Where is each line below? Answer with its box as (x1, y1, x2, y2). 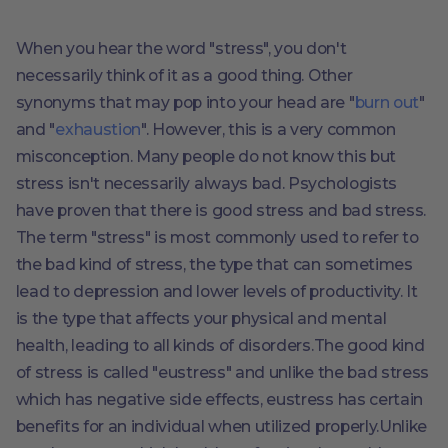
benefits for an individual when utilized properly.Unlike (15, 417, 428, 436)
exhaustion (55, 120, 142, 139)
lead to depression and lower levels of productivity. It (15, 282, 418, 301)
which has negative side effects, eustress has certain (15, 390, 424, 409)
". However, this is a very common (141, 120, 396, 139)
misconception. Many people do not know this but (15, 147, 396, 166)
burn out (354, 93, 419, 112)
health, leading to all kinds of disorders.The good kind (15, 336, 425, 355)
